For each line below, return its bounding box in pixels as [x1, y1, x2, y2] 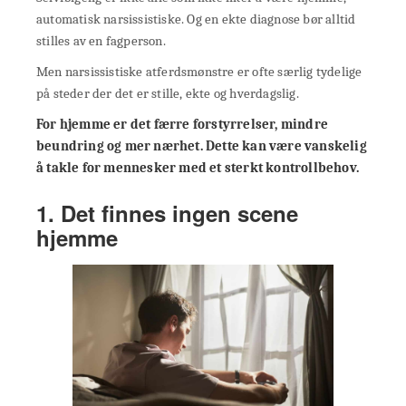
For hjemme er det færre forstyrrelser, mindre [36, 115, 329, 132]
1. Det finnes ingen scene [36, 197, 298, 228]
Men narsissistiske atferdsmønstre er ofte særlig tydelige [36, 63, 362, 80]
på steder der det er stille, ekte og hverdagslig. [36, 84, 299, 101]
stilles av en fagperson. [36, 32, 166, 49]
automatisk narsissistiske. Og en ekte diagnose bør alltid [36, 10, 356, 27]
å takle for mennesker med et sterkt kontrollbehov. [36, 159, 360, 176]
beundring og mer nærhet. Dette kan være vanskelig [36, 137, 367, 154]
